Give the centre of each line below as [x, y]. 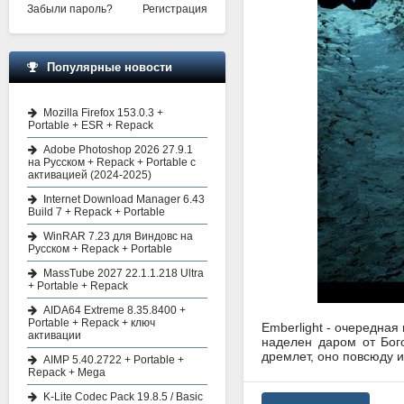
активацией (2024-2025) [90, 175]
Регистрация [175, 9]
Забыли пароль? [70, 9]
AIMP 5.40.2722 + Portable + [114, 360]
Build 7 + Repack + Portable [96, 212]
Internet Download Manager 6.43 [124, 199]
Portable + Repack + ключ [92, 323]
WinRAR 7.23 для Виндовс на [118, 236]
